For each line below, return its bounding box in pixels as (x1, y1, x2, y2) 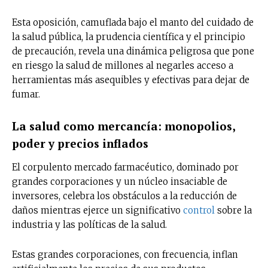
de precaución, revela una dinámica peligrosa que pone (12, 45, 254, 57)
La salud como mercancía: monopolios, (12, 118, 235, 133)
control (183, 204, 215, 216)
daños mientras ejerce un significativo (12, 204, 183, 216)
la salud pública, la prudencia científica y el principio (12, 31, 245, 42)
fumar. (12, 88, 40, 100)
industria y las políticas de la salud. (12, 218, 167, 230)
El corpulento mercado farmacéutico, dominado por (12, 161, 239, 173)
